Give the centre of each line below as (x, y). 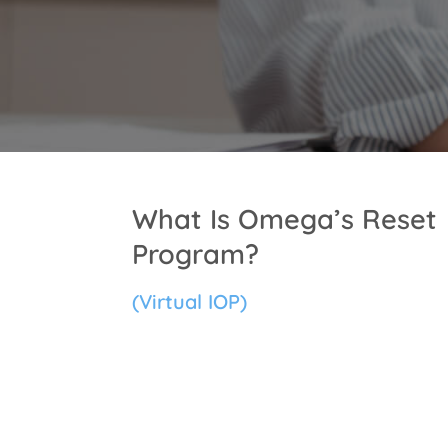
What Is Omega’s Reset (284, 219)
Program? (195, 254)
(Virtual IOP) (189, 301)
